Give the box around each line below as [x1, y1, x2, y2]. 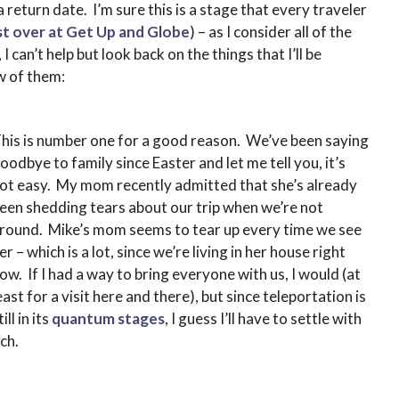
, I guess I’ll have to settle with [164, 309, 362, 329]
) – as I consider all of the [189, 22, 352, 42]
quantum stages [51, 309, 165, 329]
